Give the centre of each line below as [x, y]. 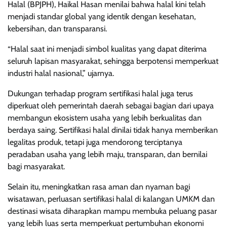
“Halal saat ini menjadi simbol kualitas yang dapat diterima [107, 49]
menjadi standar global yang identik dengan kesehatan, [102, 17]
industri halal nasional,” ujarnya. [61, 73]
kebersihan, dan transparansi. [57, 29]
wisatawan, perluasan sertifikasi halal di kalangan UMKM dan [111, 199]
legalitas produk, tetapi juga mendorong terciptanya [95, 142]
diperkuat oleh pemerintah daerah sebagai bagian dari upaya [111, 106]
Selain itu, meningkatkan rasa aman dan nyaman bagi [99, 187]
